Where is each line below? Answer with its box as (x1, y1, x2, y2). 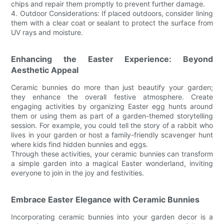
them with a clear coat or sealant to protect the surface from (11, 18, 213, 27)
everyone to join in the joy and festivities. (11, 168, 144, 177)
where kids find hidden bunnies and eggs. (11, 139, 148, 148)
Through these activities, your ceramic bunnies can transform (11, 149, 213, 158)
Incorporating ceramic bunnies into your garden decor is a (11, 212, 213, 221)
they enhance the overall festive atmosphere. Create (11, 92, 213, 101)
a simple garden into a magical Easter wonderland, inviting (11, 158, 213, 167)
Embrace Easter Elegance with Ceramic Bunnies (11, 194, 200, 204)
